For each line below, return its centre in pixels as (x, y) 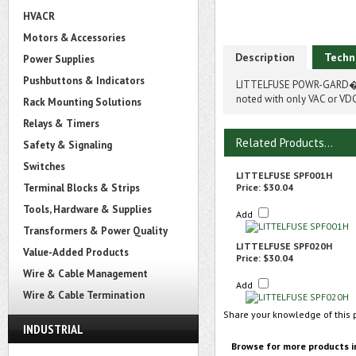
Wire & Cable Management (85, 274)
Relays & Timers (61, 124)
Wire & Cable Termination (84, 295)
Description (265, 57)
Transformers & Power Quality (95, 231)
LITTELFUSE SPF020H (284, 246)
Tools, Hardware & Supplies (87, 209)
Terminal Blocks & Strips (81, 188)
